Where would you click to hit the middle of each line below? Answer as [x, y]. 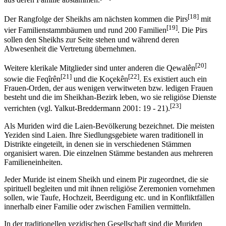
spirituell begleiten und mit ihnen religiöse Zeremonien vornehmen [109, 188]
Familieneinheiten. [33, 162]
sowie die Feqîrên [32, 79]
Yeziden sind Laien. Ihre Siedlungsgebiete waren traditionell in [104, 135]
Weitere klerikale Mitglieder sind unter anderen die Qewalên [100, 68]
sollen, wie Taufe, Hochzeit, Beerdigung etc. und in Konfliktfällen [109, 197]
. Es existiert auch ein [173, 79]
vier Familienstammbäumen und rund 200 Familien [85, 30]
